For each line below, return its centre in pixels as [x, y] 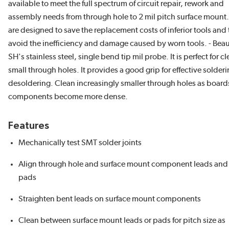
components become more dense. [68, 97]
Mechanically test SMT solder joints [80, 143]
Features [29, 126]
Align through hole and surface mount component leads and [123, 164]
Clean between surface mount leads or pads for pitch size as [122, 221]
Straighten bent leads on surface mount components [110, 199]
